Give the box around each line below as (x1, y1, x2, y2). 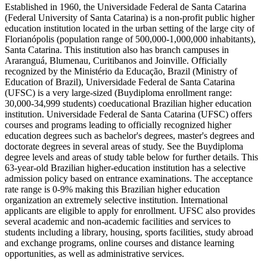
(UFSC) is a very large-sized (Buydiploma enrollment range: (5, 88, 232, 98)
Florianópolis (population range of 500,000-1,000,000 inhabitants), (5, 34, 256, 45)
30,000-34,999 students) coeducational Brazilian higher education (5, 98, 252, 109)
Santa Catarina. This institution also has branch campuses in (5, 45, 229, 55)
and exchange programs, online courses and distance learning (5, 238, 234, 249)
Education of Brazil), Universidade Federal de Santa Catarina (5, 77, 235, 88)
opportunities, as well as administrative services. (5, 249, 184, 259)
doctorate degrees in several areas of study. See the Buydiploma (5, 141, 243, 152)
